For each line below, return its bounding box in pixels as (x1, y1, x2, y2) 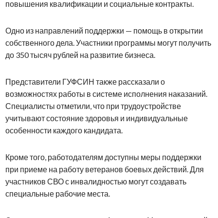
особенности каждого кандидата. (5, 126, 123, 135)
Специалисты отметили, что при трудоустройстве (5, 101, 181, 111)
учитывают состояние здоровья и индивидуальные (5, 113, 188, 123)
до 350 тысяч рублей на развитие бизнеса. (5, 50, 155, 60)
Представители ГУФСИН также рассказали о (5, 77, 165, 87)
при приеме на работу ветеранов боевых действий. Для (5, 164, 204, 174)
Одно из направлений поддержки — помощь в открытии (5, 26, 203, 36)
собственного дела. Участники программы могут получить (5, 38, 211, 48)
